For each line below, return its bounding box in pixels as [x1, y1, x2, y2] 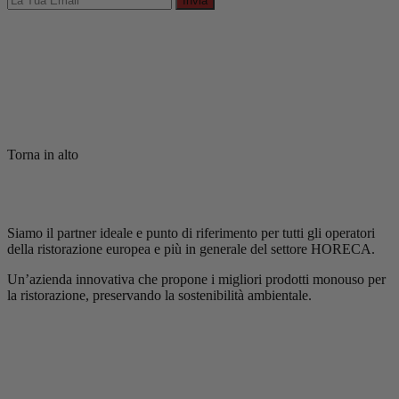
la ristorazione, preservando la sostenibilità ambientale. [7, 288, 312, 304]
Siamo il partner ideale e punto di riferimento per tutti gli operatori [7, 225, 375, 241]
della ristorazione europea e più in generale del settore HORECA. [7, 241, 375, 257]
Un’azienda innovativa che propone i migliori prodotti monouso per [7, 272, 386, 288]
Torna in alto [7, 147, 78, 163]
